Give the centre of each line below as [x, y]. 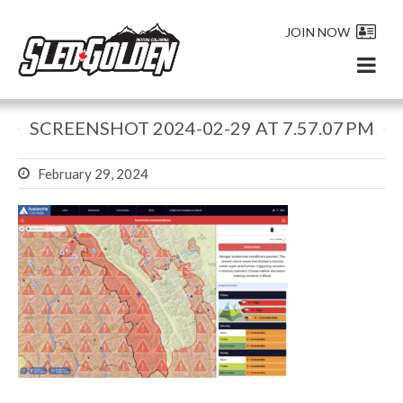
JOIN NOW [318, 31]
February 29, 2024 [93, 173]
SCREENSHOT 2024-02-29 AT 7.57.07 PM [201, 128]
